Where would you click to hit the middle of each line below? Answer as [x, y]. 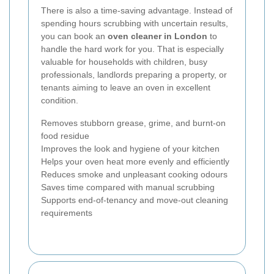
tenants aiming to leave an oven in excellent [126, 87]
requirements [67, 213]
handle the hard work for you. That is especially [132, 49]
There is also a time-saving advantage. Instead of [137, 10]
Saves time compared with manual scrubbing [128, 187]
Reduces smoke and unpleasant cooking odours [134, 174]
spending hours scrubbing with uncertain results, [135, 23]
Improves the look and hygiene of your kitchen [130, 148]
